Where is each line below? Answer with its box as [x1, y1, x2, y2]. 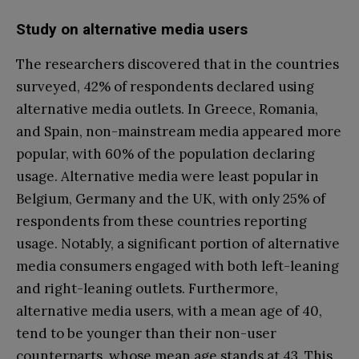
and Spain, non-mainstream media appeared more [16, 122, 341, 140]
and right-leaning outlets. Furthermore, [16, 279, 278, 297]
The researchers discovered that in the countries [16, 54, 339, 73]
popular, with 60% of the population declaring [16, 144, 315, 163]
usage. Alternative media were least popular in [16, 167, 319, 185]
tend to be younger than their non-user [16, 324, 276, 342]
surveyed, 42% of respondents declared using [16, 77, 314, 95]
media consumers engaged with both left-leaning [16, 256, 339, 275]
